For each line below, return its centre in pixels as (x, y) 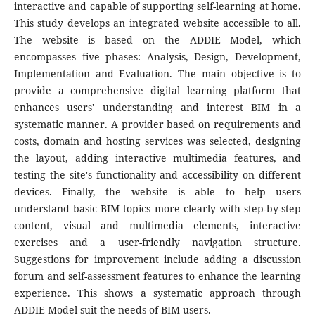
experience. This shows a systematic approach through (157, 293)
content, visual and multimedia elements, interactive (157, 226)
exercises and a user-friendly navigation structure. (157, 243)
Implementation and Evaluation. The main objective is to (157, 74)
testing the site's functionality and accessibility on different (157, 175)
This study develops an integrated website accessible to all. (157, 23)
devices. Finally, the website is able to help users (157, 192)
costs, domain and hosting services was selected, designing (157, 141)
